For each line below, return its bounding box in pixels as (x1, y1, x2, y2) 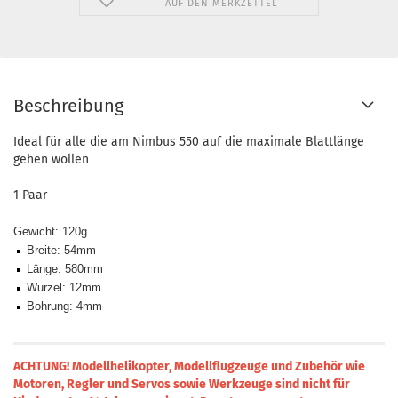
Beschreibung (13, 95, 123, 116)
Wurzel (23, 281, 62, 294)
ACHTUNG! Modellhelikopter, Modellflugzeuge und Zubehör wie (13, 359, 365, 374)
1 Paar (13, 187, 47, 203)
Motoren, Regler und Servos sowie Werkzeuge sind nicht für (13, 377, 350, 392)
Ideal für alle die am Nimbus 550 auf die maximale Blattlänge (13, 134, 364, 149)
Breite (23, 243, 57, 257)
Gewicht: (13, 225, 59, 238)
